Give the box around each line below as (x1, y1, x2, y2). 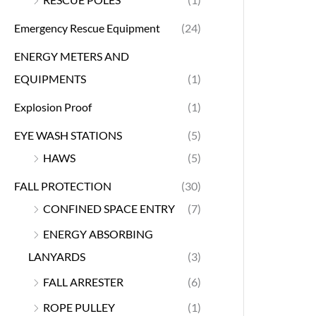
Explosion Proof (14, 99, 92, 114)
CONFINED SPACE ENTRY (43, 201, 175, 215)
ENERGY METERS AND (14, 49, 129, 63)
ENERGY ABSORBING (43, 226, 153, 241)
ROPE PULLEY (43, 300, 115, 314)
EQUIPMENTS (14, 71, 86, 85)
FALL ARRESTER (43, 274, 123, 288)
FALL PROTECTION (14, 178, 111, 193)
